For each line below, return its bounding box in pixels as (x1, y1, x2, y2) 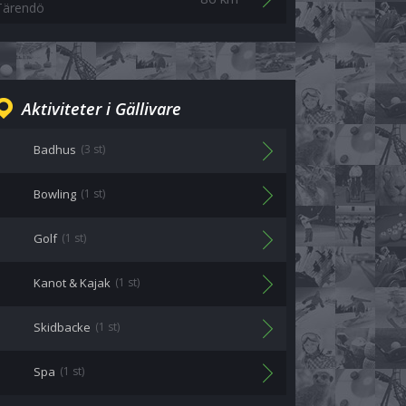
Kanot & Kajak (34, 275, 111, 291)
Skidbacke (34, 319, 91, 335)
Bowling (34, 186, 76, 202)
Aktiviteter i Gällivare (22, 98, 181, 120)
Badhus (34, 141, 76, 158)
